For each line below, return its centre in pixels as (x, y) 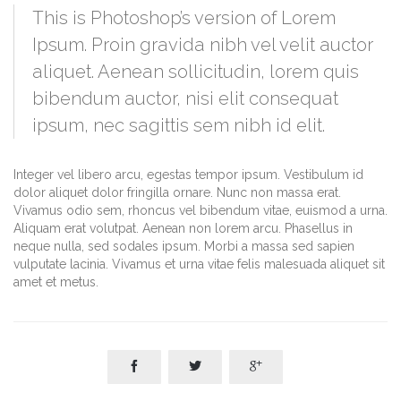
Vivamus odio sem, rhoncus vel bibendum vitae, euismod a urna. (200, 211)
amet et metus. (56, 282)
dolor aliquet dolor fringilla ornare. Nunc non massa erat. (177, 193)
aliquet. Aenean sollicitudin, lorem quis (196, 72)
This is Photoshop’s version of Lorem (184, 18)
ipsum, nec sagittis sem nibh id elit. (179, 126)
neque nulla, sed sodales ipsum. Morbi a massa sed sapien (184, 247)
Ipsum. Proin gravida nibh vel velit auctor (203, 45)
